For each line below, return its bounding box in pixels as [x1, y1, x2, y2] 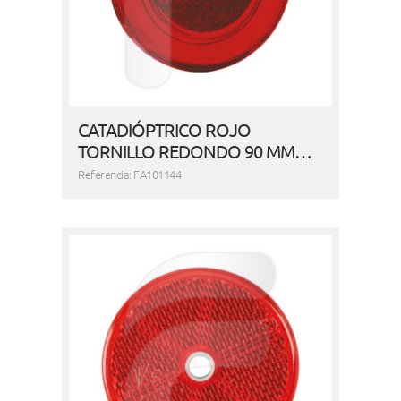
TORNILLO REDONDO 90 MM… [78, 140, 312, 163]
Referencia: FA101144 [78, 166, 182, 183]
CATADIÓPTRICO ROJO [78, 118, 252, 141]
